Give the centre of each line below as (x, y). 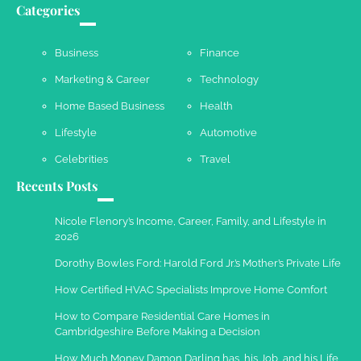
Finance (220, 52)
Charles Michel (164, 109)
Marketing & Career (102, 79)
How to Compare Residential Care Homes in (162, 316)
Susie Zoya (154, 19)
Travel (215, 159)
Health (216, 106)
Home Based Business (110, 106)
